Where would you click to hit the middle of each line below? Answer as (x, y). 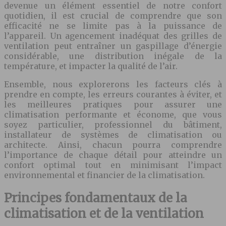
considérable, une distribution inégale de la (113, 56)
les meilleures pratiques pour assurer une (113, 104)
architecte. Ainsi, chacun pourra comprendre (113, 145)
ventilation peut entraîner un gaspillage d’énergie (113, 46)
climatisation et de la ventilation (104, 213)
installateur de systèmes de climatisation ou (113, 134)
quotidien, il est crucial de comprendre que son (113, 15)
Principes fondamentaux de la (96, 198)
